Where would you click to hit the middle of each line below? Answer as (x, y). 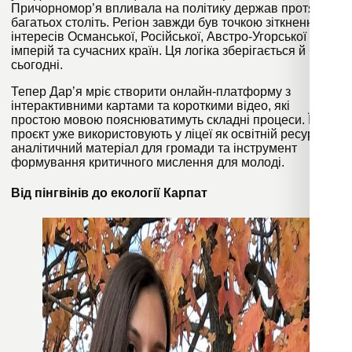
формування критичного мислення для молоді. (148, 162)
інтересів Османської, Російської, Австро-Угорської (159, 36)
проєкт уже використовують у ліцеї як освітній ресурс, (167, 134)
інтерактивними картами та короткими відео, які (150, 105)
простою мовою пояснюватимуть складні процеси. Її (163, 119)
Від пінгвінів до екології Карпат (109, 193)
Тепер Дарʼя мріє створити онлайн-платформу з (151, 91)
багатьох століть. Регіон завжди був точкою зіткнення (166, 22)
